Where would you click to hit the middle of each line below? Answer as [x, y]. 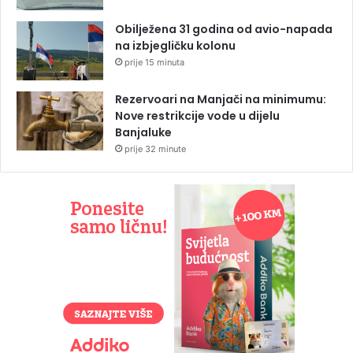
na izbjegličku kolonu [175, 46]
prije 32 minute [155, 149]
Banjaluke [143, 133]
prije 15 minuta [154, 63]
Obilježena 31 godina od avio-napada [224, 30]
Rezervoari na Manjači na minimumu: [221, 100]
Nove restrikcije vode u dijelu [197, 116]
